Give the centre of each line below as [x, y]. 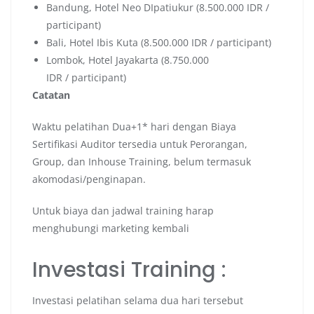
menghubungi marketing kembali [111, 228]
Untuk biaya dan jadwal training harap [123, 210]
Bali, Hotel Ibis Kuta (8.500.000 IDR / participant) [159, 42]
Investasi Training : [129, 269]
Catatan [51, 95]
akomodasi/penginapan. [89, 179]
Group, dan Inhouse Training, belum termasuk [142, 161]
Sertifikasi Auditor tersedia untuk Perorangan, [140, 144]
